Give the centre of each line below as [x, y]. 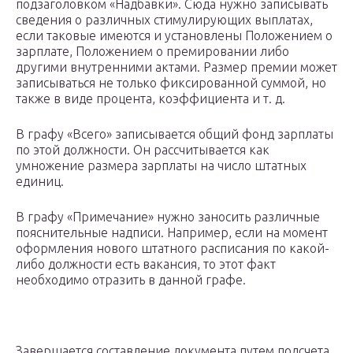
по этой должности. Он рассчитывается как [143, 150]
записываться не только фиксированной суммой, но [171, 83]
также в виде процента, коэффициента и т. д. [150, 99]
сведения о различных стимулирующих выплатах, [164, 20]
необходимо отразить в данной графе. [131, 280]
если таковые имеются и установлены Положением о [174, 36]
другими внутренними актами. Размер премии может [176, 67]
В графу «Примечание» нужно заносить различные [168, 217]
